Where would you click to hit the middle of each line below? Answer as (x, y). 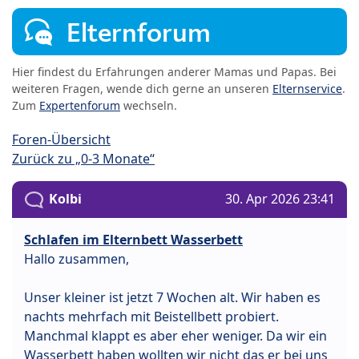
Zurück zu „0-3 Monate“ (83, 159)
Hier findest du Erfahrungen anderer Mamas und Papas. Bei (174, 72)
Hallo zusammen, (77, 259)
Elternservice (307, 89)
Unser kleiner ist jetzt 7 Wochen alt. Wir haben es (172, 298)
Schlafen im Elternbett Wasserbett (133, 240)
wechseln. (149, 106)
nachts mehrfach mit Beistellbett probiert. (151, 317)
